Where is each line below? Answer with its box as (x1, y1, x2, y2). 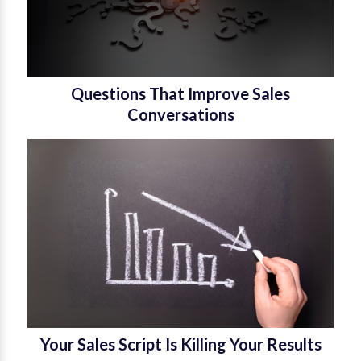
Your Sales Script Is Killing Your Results (39, 334, 322, 354)
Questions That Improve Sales (71, 83, 290, 103)
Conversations (127, 104, 234, 124)
